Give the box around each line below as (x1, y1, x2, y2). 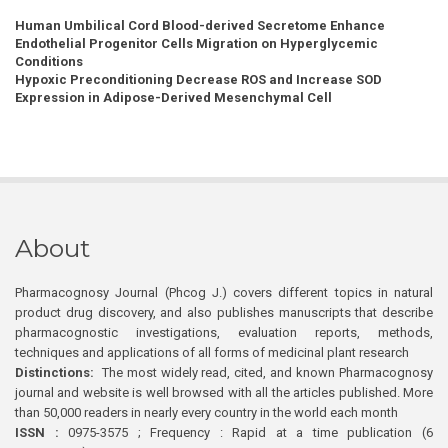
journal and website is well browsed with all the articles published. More (15, 385, 433, 401)
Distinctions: (15, 365, 94, 381)
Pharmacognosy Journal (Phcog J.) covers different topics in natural (15, 285, 433, 301)
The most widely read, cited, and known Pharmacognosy (94, 365, 433, 381)
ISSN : (15, 425, 59, 441)
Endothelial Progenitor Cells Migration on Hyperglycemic (15, 36, 378, 52)
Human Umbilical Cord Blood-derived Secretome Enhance (15, 18, 385, 34)
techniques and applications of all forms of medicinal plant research (15, 345, 409, 361)
